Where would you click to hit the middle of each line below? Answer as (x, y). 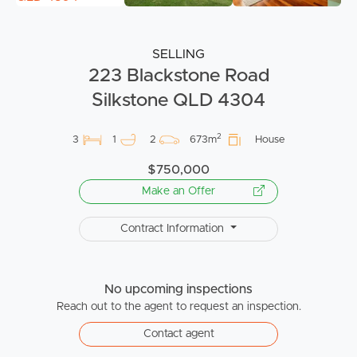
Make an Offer (178, 191)
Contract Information (174, 228)
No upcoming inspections (178, 289)
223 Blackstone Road (178, 75)
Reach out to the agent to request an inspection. (178, 306)
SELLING (178, 54)
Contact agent (178, 333)
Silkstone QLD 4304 (178, 100)
